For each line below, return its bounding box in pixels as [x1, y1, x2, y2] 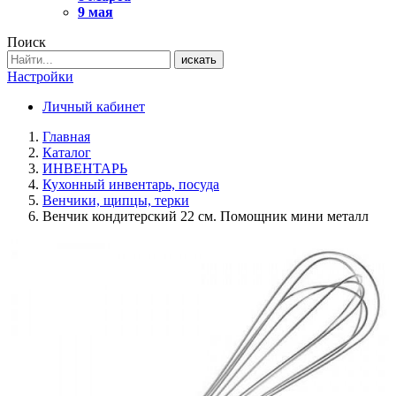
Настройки [7, 69, 73, 84]
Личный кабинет [42, 99, 145, 114]
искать [181, 53, 217, 66]
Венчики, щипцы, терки [42, 193, 189, 208]
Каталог [42, 145, 91, 160]
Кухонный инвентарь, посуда [42, 177, 219, 192]
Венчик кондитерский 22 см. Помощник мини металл [42, 209, 369, 224]
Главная [42, 129, 90, 144]
